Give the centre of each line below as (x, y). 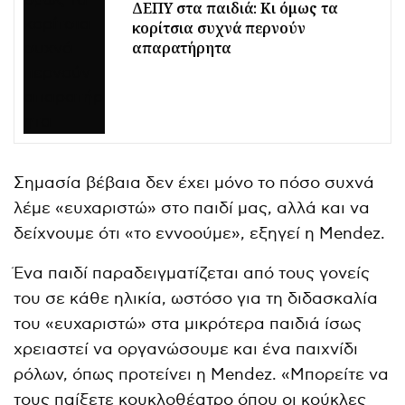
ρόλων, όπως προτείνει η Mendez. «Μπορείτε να (202, 374)
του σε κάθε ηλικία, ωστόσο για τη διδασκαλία (196, 298)
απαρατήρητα (182, 48)
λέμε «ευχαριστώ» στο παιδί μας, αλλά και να (192, 208)
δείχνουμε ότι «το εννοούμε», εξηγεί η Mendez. (200, 233)
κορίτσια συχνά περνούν (219, 28)
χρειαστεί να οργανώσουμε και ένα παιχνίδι (186, 349)
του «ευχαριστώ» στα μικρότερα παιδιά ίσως (188, 324)
